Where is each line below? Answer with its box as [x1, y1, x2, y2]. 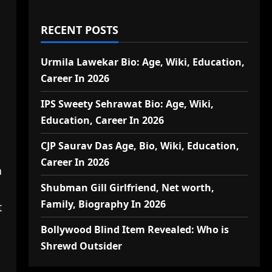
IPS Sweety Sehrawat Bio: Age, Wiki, [40, 97, 214, 110]
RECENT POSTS [40, 22, 118, 37]
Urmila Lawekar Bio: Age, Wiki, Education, [40, 55, 245, 69]
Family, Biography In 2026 [40, 197, 166, 211]
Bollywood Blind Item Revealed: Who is [40, 223, 229, 236]
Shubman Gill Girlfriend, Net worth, [40, 181, 214, 194]
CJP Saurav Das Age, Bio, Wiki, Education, [40, 139, 239, 152]
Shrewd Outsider [40, 239, 122, 253]
